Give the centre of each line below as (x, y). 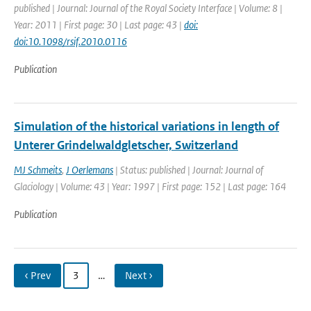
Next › (139, 275)
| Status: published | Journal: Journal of (188, 170)
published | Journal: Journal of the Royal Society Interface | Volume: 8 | (148, 8)
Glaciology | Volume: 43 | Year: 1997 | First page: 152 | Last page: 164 (150, 186)
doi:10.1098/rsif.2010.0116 (70, 41)
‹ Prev (37, 275)
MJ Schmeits (38, 170)
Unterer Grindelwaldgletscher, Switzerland (126, 145)
